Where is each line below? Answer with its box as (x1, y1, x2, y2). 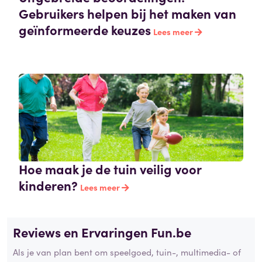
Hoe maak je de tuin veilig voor (19, 160, 201, 178)
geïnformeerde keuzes (19, 20, 151, 39)
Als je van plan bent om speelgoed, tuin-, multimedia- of (13, 245, 241, 258)
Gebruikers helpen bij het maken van (19, 4, 236, 23)
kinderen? (19, 176, 78, 195)
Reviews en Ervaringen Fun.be (13, 223, 191, 242)
